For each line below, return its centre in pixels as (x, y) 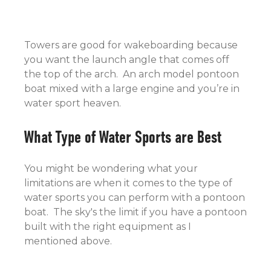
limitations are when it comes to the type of (128, 183)
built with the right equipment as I (108, 227)
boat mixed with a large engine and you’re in (132, 89)
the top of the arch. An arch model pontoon (132, 74)
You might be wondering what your (111, 168)
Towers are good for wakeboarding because (131, 45)
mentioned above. (70, 241)
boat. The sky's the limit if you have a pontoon (135, 212)
